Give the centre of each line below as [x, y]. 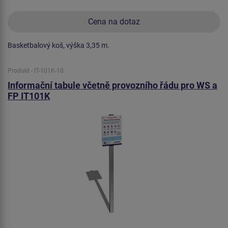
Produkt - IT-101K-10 [36, 70]
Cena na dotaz [114, 21]
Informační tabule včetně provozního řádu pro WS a [112, 85]
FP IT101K [29, 96]
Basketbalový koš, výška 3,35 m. [59, 45]
